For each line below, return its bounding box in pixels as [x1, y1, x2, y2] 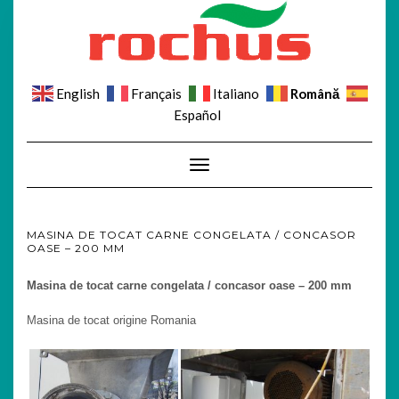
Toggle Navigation [199, 159, 293, 174]
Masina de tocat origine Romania [27, 313, 196, 327]
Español [174, 106, 221, 123]
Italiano [212, 85, 259, 102]
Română [289, 85, 339, 102]
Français [130, 85, 182, 102]
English [55, 85, 100, 102]
